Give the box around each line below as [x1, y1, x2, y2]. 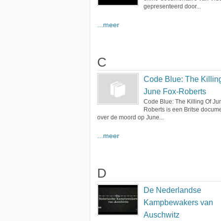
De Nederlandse [144, 186, 201, 194]
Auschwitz [144, 211, 180, 219]
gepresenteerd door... [144, 3, 201, 10]
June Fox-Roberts [144, 87, 206, 96]
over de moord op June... [97, 114, 164, 121]
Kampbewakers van [144, 198, 213, 207]
